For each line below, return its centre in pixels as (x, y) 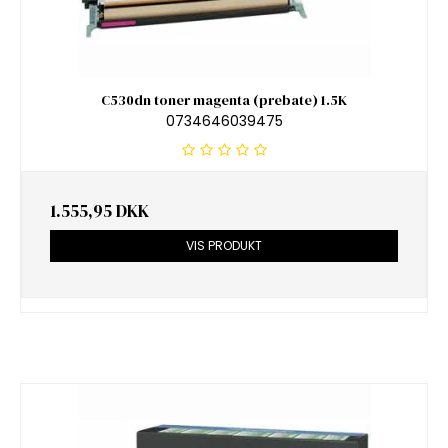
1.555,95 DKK (99, 210)
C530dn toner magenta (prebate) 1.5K (224, 100)
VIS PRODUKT (224, 245)
